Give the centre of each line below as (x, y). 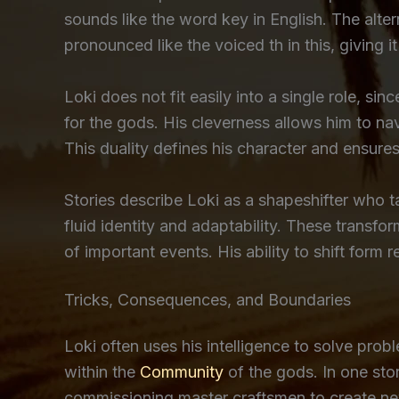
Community (182, 371)
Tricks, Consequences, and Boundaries (208, 299)
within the (102, 371)
